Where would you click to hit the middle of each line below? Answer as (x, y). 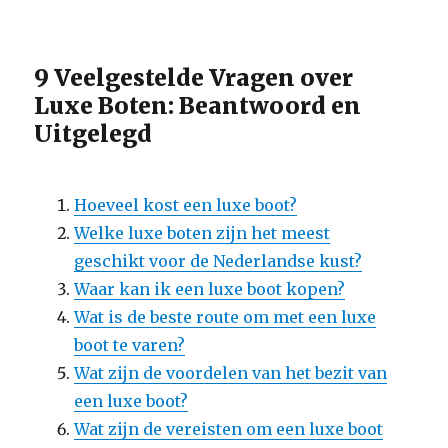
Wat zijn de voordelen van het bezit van (231, 373)
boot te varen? (130, 345)
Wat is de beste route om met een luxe (225, 317)
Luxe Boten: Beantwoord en (198, 105)
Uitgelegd (93, 133)
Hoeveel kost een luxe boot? (186, 205)
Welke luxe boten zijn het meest (202, 233)
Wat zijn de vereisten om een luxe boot (229, 429)
